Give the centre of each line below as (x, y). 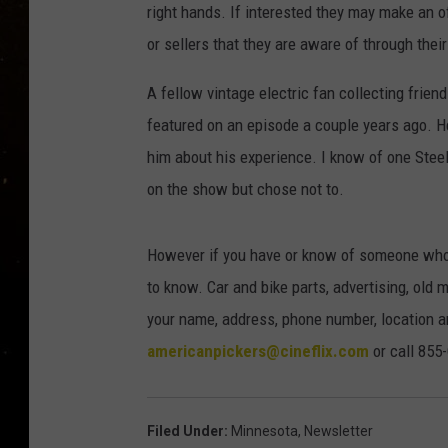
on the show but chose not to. (245, 189)
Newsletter (338, 431)
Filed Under (185, 431)
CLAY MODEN (335, 109)
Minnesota (264, 431)
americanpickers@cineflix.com (258, 351)
